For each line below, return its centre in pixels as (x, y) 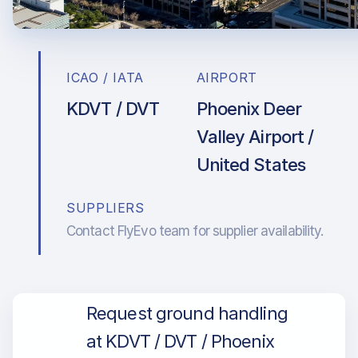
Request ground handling (187, 313)
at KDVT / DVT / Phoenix (180, 341)
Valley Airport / (255, 137)
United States (251, 165)
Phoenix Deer (249, 109)
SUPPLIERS (105, 208)
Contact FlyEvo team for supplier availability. (195, 231)
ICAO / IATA (105, 78)
